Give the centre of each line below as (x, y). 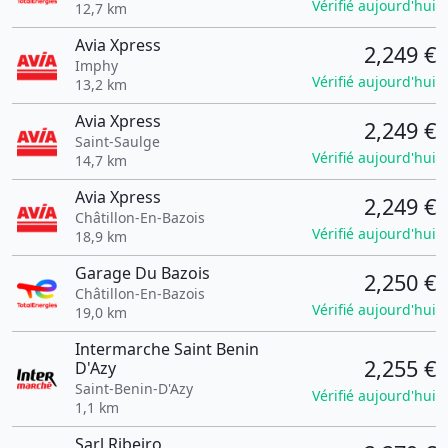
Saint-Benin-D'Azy (133, 388)
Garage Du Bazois (142, 273)
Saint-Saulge (117, 141)
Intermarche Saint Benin (166, 349)
